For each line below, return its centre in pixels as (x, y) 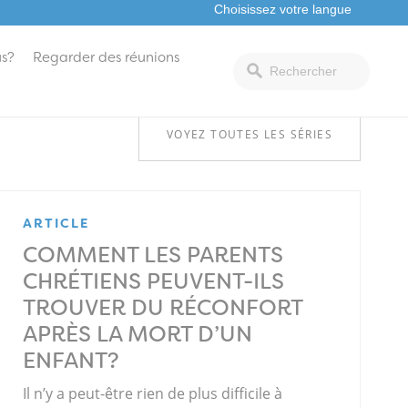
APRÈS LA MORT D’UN (138, 334)
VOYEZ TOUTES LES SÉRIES (249, 134)
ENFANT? (71, 360)
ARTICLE (56, 223)
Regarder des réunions (106, 57)
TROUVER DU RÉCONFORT (163, 307)
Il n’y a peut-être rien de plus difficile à (153, 393)
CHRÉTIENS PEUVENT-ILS (154, 281)
